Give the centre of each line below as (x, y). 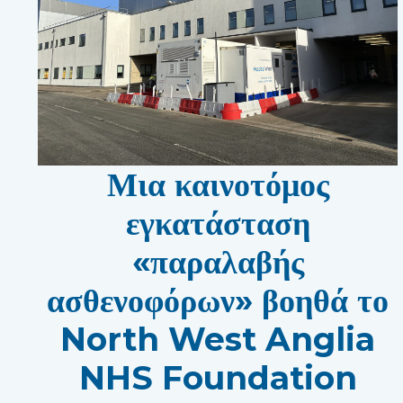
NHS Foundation (218, 377)
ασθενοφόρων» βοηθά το (218, 300)
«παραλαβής (218, 261)
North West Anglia (218, 339)
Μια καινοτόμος (218, 184)
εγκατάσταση (218, 223)
